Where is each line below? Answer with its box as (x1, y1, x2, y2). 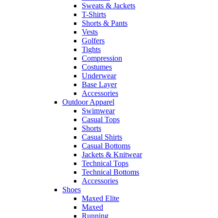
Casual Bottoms (82, 142, 130, 150)
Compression (82, 54, 122, 63)
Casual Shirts (82, 133, 122, 142)
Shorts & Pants (82, 19, 127, 28)
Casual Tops (82, 115, 120, 124)
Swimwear (82, 107, 115, 115)
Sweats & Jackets (82, 1, 135, 10)
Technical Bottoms (82, 168, 139, 177)
